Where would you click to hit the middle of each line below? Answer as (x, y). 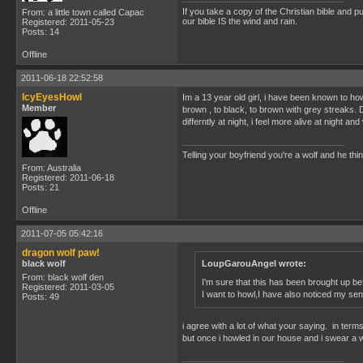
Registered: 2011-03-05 (68, 287)
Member (39, 108)
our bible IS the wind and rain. (240, 21)
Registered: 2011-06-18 (68, 177)
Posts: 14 (41, 32)
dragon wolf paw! (61, 253)
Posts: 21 (41, 187)
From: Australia (51, 168)
